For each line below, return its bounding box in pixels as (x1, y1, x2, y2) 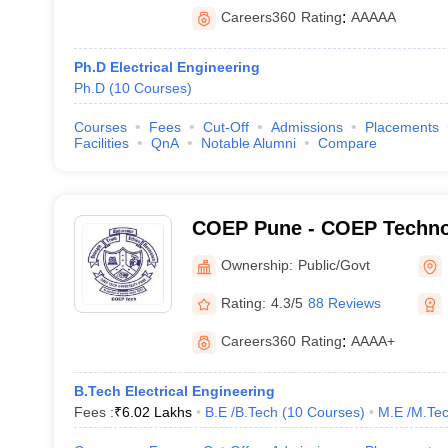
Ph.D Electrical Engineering (73, 59, 260, 75)
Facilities (73, 135, 129, 151)
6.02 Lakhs (121, 404, 192, 420)
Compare (317, 135, 377, 151)
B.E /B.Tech (204, 404, 278, 420)
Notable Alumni (200, 135, 296, 151)
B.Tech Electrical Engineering (73, 383, 275, 399)
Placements (364, 119, 439, 135)
